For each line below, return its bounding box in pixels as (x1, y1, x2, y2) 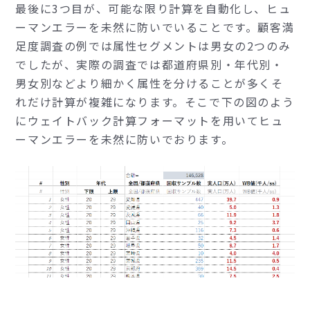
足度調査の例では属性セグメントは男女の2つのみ (15, 37, 291, 55)
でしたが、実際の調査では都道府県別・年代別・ (15, 56, 284, 73)
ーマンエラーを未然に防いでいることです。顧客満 (15, 19, 295, 36)
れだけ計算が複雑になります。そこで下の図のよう (15, 93, 295, 111)
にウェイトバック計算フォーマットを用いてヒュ (15, 112, 284, 129)
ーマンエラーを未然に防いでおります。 (15, 131, 234, 148)
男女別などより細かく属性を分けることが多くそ (15, 75, 284, 92)
